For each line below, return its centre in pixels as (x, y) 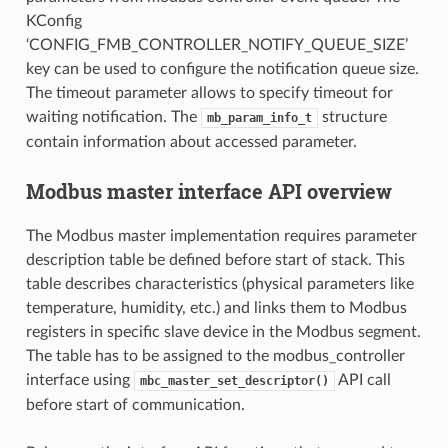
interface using (79, 379)
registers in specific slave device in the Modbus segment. (223, 331)
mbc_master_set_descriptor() (234, 380)
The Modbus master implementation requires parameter (221, 235)
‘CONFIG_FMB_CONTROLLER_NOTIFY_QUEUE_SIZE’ (216, 44)
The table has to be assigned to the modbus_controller (215, 355)
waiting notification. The (113, 116)
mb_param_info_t (259, 117)
